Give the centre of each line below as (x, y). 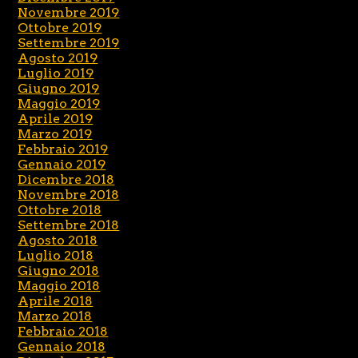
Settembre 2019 (69, 42)
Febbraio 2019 (63, 149)
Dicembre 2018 (66, 179)
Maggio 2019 (59, 103)
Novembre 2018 (69, 194)
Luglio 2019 (56, 73)
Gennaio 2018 (62, 346)
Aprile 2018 (56, 300)
